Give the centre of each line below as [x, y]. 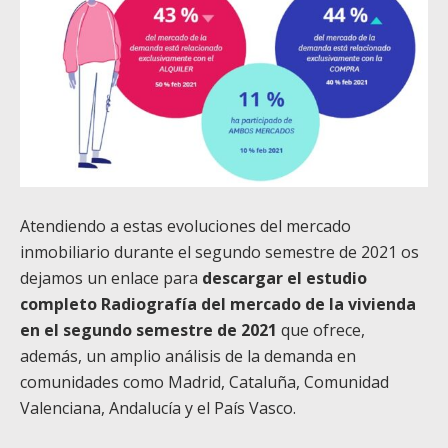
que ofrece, [321, 330]
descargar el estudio [284, 278]
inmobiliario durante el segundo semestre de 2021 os [219, 252]
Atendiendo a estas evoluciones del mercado [185, 226]
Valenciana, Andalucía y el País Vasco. [158, 408]
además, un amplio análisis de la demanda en [188, 356]
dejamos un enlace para [111, 278]
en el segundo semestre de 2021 [148, 330]
